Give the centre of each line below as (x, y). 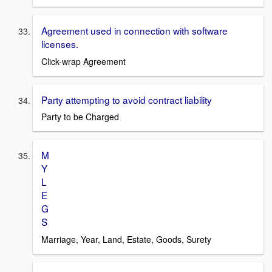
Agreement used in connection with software (134, 30)
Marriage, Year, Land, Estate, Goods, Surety (126, 240)
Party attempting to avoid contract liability (127, 99)
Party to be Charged (80, 117)
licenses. (60, 44)
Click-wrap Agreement (83, 61)
